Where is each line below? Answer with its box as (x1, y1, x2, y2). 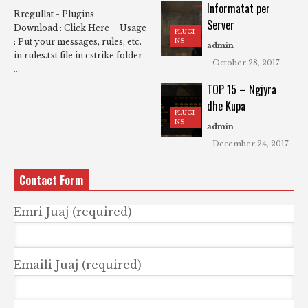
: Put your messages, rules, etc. (14, 36, 142, 47)
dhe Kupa (206, 98, 245, 115)
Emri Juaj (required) (14, 205, 132, 219)
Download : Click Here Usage (14, 23, 146, 34)
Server (206, 16, 234, 34)
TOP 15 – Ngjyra (206, 81, 276, 98)
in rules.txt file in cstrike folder (14, 50, 142, 61)
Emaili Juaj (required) (14, 258, 142, 272)
